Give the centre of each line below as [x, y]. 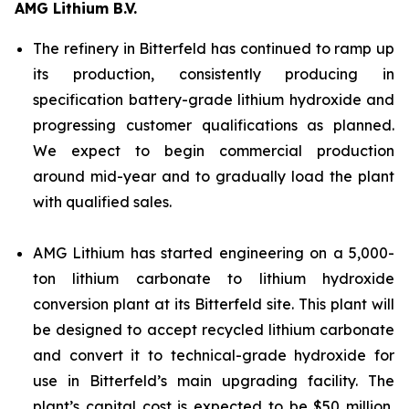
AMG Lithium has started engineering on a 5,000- [214, 253]
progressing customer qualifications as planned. [214, 125]
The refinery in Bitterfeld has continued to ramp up [214, 48]
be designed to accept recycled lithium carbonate [214, 330]
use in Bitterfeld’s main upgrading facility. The [214, 381]
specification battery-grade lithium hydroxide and [214, 100]
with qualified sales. [102, 202]
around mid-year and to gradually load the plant [214, 176]
